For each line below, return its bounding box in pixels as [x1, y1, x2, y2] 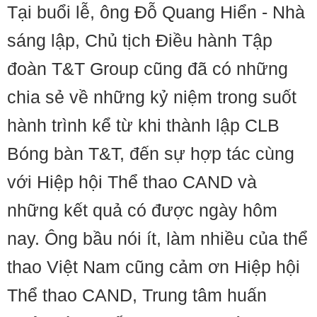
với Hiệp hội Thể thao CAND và [7, 172, 257, 192]
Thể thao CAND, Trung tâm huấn [7, 285, 267, 305]
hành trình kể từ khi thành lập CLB [7, 115, 279, 135]
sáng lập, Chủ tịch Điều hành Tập [7, 30, 272, 50]
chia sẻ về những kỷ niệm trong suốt [7, 87, 296, 107]
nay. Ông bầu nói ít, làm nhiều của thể [7, 229, 308, 248]
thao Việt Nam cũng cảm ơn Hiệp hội [7, 257, 300, 277]
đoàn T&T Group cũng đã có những [7, 59, 288, 79]
